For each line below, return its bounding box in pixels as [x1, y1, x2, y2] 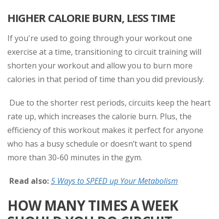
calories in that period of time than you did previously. [7, 73, 204, 85]
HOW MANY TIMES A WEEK [7, 196, 178, 215]
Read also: [9, 175, 49, 186]
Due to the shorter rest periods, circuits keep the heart [7, 97, 211, 108]
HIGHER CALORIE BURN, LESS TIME [7, 10, 175, 25]
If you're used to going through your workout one [7, 32, 192, 44]
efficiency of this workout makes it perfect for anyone [7, 124, 203, 135]
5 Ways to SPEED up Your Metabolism [51, 175, 178, 186]
